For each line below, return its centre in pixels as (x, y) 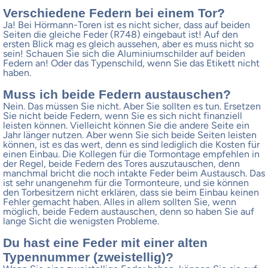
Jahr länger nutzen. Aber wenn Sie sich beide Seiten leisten (130, 135)
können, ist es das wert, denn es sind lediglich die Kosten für (131, 144)
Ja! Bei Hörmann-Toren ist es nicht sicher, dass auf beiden (127, 25)
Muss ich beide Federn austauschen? (117, 94)
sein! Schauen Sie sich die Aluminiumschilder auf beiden (124, 53)
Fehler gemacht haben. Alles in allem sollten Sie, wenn (120, 202)
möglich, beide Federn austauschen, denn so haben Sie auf (129, 211)
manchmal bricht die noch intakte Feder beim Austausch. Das (134, 173)
